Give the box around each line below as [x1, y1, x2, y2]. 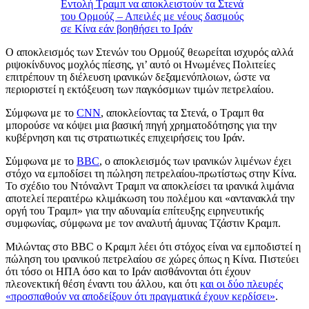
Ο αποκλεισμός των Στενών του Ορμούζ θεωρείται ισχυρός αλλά [6, 46, 293, 59]
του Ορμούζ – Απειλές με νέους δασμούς [61, 10, 243, 23]
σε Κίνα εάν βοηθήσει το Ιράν [61, 23, 192, 35]
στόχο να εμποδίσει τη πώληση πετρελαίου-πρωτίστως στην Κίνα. [6, 168, 297, 180]
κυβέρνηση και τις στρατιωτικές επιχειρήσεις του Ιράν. [6, 132, 245, 144]
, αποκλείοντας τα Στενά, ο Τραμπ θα [101, 107, 263, 119]
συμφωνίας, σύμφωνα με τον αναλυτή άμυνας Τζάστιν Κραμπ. [6, 217, 281, 230]
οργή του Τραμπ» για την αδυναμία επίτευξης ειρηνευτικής [6, 205, 263, 217]
